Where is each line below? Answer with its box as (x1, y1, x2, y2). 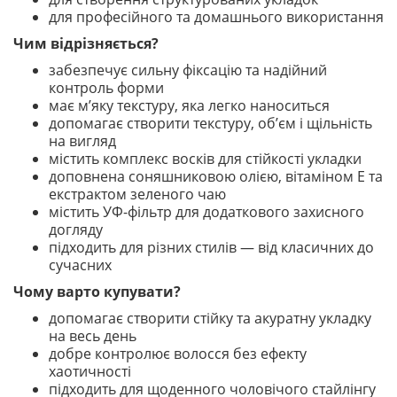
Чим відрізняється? (13, 34, 159, 53)
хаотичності (49, 362, 131, 381)
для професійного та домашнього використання (49, 7, 384, 27)
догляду (49, 220, 103, 239)
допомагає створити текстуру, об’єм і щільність (49, 113, 372, 133)
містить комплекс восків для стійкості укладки (49, 149, 362, 168)
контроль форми (49, 78, 164, 97)
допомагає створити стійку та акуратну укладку (49, 308, 371, 328)
